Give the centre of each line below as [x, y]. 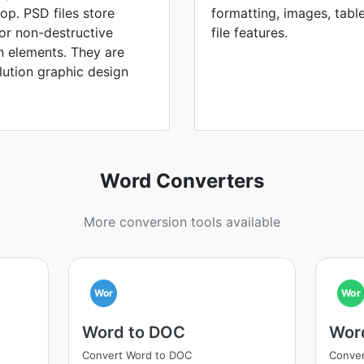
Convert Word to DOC [136, 355]
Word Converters [182, 181]
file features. [249, 32]
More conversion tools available [182, 222]
